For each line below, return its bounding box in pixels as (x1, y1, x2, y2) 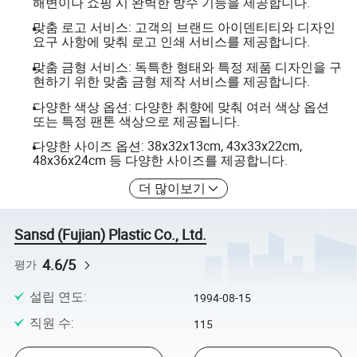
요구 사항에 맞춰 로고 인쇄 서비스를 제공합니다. (32, 33, 310, 51)
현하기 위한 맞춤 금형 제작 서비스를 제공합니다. (32, 72, 310, 90)
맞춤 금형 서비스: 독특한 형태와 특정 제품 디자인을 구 (32, 57, 342, 76)
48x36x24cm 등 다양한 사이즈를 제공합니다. (32, 151, 288, 170)
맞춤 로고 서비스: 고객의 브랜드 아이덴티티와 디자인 (32, 18, 335, 37)
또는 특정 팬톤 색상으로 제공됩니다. (32, 112, 240, 130)
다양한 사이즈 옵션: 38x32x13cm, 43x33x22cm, (32, 137, 302, 155)
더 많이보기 (139, 178, 206, 197)
